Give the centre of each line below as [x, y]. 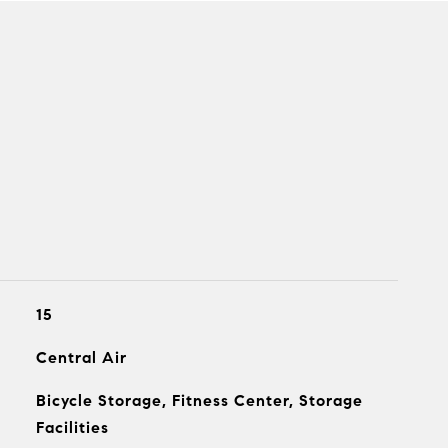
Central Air [81, 357]
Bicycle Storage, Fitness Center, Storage [199, 400]
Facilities [72, 427]
